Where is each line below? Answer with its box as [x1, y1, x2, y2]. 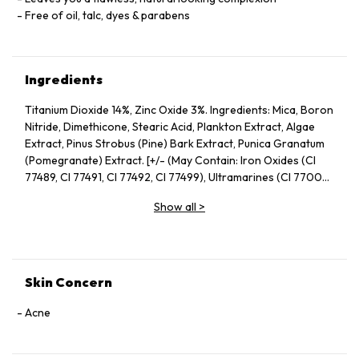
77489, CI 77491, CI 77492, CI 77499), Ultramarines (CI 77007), [25, 170, 334, 184]
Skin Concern [25, 274, 112, 290]
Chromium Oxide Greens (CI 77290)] [25, 187, 211, 201]
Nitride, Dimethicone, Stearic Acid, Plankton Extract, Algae [25, 119, 315, 134]
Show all [154, 200, 196, 214]
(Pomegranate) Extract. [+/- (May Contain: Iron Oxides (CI [25, 153, 316, 167]
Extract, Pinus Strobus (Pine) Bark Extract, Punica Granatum [25, 136, 325, 151]
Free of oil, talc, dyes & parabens [25, 8, 190, 22]
